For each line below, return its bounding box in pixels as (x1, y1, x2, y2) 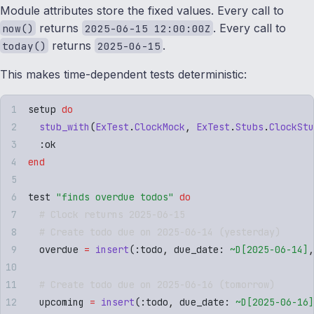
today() (2, 39, 47, 53)
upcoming (28, 295, 90, 308)
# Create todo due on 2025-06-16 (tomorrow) (28, 278, 275, 291)
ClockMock (135, 120, 185, 133)
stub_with (28, 120, 90, 133)
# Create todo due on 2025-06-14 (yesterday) (28, 225, 280, 238)
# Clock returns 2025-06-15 (28, 207, 185, 221)
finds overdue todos (62, 190, 168, 203)
